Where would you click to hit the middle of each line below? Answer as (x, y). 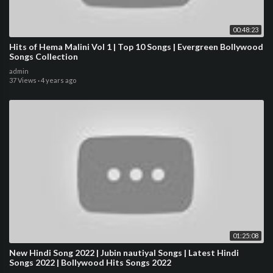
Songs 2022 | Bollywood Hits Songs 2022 (90, 263)
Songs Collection (44, 56)
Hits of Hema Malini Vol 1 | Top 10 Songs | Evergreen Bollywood (136, 47)
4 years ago (58, 80)
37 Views (23, 80)
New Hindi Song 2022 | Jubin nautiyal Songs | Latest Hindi (124, 253)
